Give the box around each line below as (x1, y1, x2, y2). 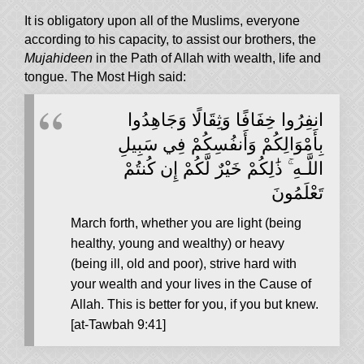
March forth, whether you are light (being (71, 216, 301, 231)
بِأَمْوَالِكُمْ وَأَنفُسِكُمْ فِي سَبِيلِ (118, 130, 323, 156)
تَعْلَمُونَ (271, 179, 323, 205)
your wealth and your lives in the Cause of (71, 277, 311, 292)
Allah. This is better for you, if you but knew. (71, 297, 318, 312)
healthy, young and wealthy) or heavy (71, 236, 284, 251)
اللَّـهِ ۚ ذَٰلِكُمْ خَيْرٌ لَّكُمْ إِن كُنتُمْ (123, 154, 323, 180)
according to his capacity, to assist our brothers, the (24, 32, 316, 47)
